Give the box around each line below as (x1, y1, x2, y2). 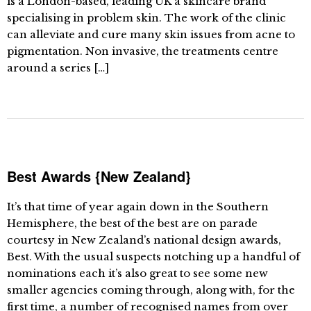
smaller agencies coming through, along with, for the (7, 283, 295, 296)
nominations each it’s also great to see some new (7, 267, 268, 280)
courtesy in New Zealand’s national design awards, (7, 233, 281, 246)
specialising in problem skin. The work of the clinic (7, 11, 286, 24)
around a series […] (7, 61, 109, 74)
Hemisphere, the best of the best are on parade (7, 217, 258, 230)
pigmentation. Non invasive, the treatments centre (7, 44, 278, 58)
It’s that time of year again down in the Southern (7, 200, 269, 213)
